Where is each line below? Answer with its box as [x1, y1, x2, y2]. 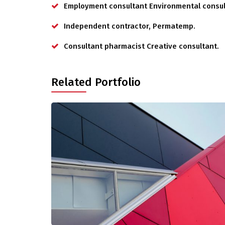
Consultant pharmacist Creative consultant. [64, 42, 219, 51]
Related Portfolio [51, 75, 141, 89]
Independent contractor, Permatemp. [64, 22, 195, 31]
